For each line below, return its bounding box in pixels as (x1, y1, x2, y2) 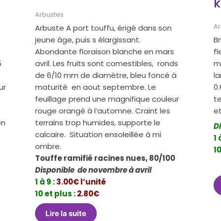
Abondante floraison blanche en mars (35, 46, 175, 57)
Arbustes (35, 10, 64, 19)
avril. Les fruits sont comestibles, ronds (35, 58, 179, 69)
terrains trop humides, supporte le (35, 117, 161, 128)
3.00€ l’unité (55, 176, 107, 187)
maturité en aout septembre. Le (35, 81, 156, 92)
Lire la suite (45, 209, 87, 219)
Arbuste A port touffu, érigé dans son (35, 22, 172, 33)
